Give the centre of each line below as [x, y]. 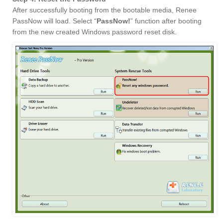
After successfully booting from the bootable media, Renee [105, 10]
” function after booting [166, 21]
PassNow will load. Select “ [55, 21]
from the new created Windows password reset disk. [95, 32]
